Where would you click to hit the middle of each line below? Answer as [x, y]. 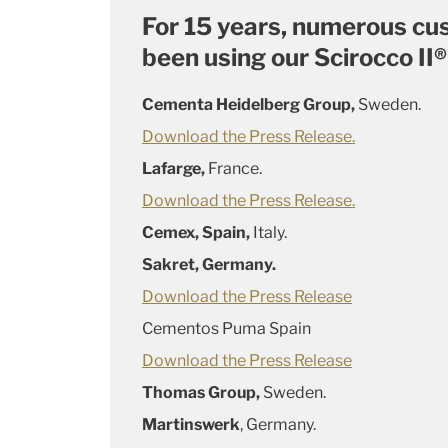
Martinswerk [191, 425]
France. [235, 169]
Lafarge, [175, 169]
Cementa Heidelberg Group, [250, 105]
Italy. [268, 233]
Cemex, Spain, [196, 233]
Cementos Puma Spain [226, 329]
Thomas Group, [202, 393]
